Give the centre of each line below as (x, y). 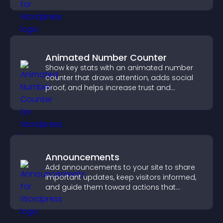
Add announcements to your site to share (120, 167)
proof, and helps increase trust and (108, 88)
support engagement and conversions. (116, 197)
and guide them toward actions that (111, 187)
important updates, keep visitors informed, (121, 177)
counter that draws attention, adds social (119, 78)
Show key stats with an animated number (119, 68)
